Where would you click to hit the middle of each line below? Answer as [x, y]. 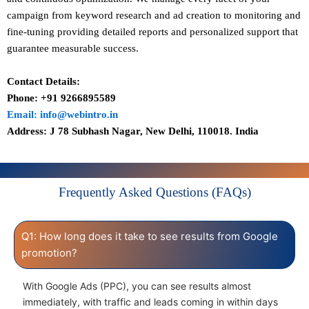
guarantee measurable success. [73, 49]
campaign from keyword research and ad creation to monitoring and [154, 16]
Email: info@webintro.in [62, 115]
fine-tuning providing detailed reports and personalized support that [152, 32]
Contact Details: [43, 82]
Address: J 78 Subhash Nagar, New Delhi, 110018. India [133, 131]
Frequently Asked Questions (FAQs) [154, 192]
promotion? [49, 253]
